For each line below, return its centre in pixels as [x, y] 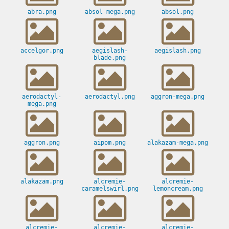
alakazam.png [42, 182]
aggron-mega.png [178, 97]
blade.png [110, 58]
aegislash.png [178, 51]
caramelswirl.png [110, 189]
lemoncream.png [178, 189]
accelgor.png [42, 51]
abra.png [42, 12]
